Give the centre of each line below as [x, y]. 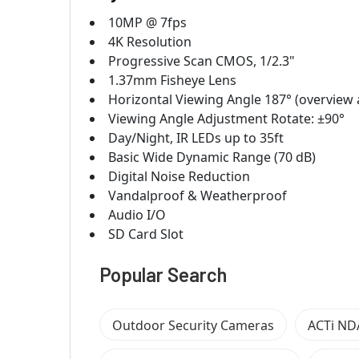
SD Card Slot [146, 234]
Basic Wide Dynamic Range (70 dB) [212, 157]
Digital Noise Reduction [179, 176]
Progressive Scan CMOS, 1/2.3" [202, 61]
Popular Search [163, 274]
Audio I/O [137, 214]
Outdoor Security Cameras [193, 325]
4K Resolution [150, 41]
